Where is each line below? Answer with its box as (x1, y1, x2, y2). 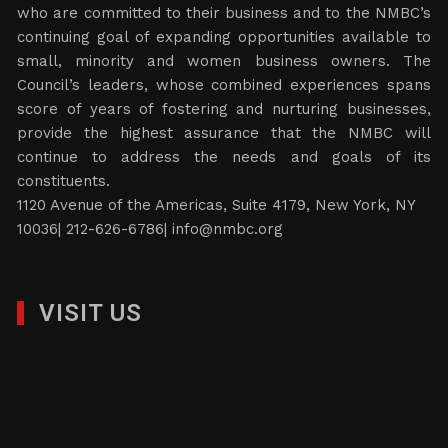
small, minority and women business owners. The (17, 52, 431, 70)
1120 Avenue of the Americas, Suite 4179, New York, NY (17, 196, 416, 214)
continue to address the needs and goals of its (17, 148, 431, 166)
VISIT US (39, 299, 143, 327)
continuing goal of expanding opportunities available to (17, 28, 431, 46)
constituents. (17, 172, 111, 190)
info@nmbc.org (172, 220, 284, 238)
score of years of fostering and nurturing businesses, (17, 100, 431, 118)
